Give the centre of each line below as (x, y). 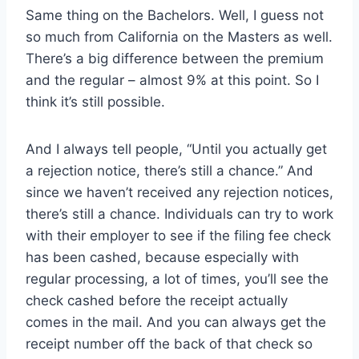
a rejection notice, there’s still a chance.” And (169, 171)
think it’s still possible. (95, 102)
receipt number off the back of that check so (169, 344)
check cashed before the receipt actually (157, 301)
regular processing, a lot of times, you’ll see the (177, 279)
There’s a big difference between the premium (175, 59)
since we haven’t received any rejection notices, (179, 193)
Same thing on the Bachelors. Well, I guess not (175, 16)
